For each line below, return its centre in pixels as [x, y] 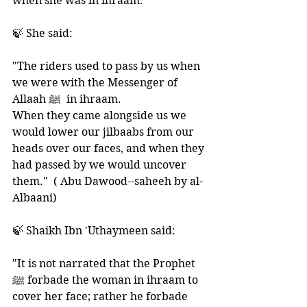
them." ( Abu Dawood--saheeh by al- [108, 181]
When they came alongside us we [101, 115]
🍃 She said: [44, 33]
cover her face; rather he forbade [101, 296]
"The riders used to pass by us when [108, 66]
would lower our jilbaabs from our [105, 132]
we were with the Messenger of [96, 83]
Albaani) [36, 198]
